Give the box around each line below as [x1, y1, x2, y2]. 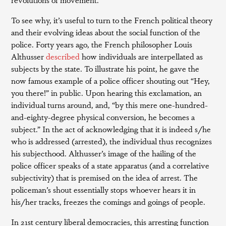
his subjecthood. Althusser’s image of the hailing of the [11, 147, 197, 159]
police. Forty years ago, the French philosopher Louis [11, 38, 193, 50]
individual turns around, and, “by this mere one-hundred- [11, 99, 208, 110]
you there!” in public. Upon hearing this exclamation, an [11, 87, 202, 98]
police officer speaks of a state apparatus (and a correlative [11, 159, 210, 171]
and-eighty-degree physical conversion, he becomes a [11, 111, 195, 123]
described [46, 50, 80, 62]
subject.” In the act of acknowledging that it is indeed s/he [11, 123, 211, 135]
